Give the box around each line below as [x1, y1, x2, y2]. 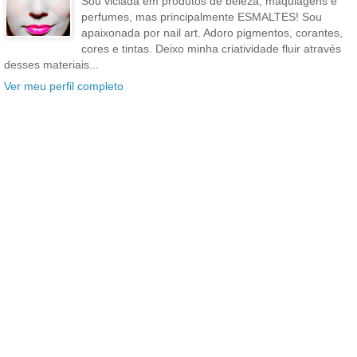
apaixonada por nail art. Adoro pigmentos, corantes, [80, 26, 343, 40]
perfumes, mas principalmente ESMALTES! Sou [80, 10, 322, 24]
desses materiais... [4, 58, 99, 72]
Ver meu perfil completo [4, 80, 124, 93]
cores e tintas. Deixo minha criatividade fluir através [80, 42, 341, 56]
